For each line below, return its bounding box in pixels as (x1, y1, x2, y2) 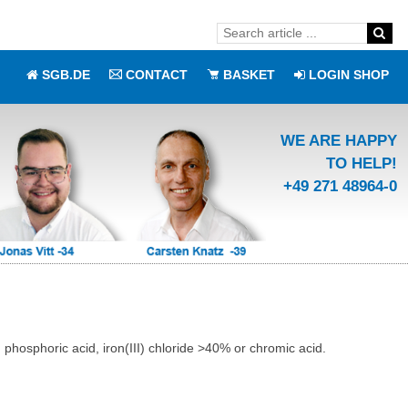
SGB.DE (42, 67, 90, 82)
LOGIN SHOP (309, 67, 389, 82)
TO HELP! (326, 155, 397, 172)
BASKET (223, 67, 275, 82)
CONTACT (126, 67, 188, 82)
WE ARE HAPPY (280, 132, 397, 149)
